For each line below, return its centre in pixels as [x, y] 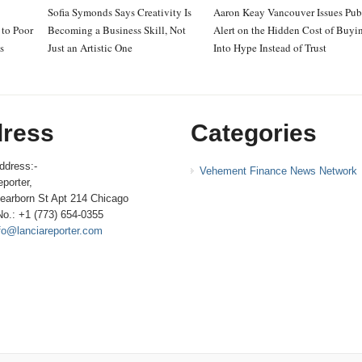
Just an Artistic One [90, 48]
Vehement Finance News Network [278, 171]
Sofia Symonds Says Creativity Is [119, 12]
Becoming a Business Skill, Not [116, 30]
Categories [253, 133]
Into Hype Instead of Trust [270, 48]
